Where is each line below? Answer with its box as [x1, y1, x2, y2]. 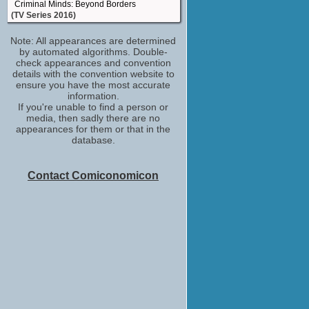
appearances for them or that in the [16, 123, 170, 134]
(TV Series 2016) [11, 10, 76, 20]
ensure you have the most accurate [16, 79, 170, 90]
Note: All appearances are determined [10, 35, 176, 46]
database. [71, 134, 115, 146]
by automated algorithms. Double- [19, 46, 168, 57]
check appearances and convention [15, 57, 171, 68]
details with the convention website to [12, 68, 175, 79]
